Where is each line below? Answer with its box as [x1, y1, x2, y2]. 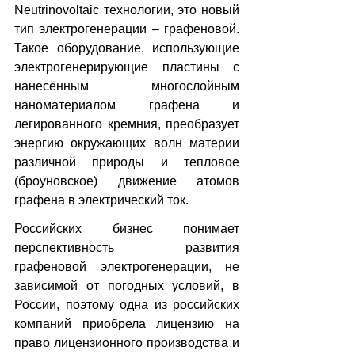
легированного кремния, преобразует [14, 116, 239, 131]
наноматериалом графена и [14, 97, 239, 112]
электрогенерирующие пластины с [14, 59, 239, 74]
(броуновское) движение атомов [14, 174, 239, 188]
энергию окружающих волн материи [14, 136, 239, 150]
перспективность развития [14, 240, 239, 254]
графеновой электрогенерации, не [14, 259, 239, 273]
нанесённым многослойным [14, 78, 239, 93]
